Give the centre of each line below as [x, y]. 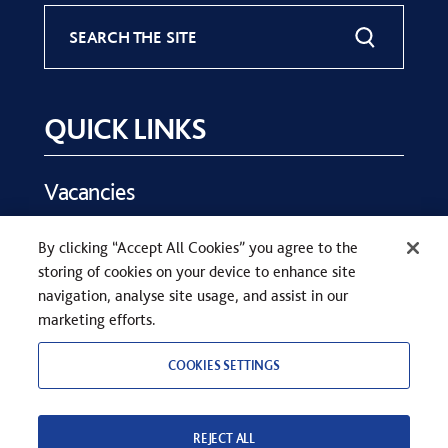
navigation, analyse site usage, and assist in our [193, 295]
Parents [79, 256]
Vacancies [89, 192]
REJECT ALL [224, 438]
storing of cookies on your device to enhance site [197, 271]
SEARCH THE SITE [133, 37]
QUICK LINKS [125, 128]
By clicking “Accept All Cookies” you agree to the [198, 247]
